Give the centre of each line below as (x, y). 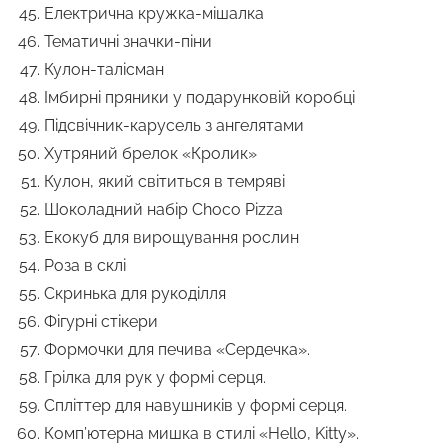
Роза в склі (85, 266)
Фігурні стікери (101, 322)
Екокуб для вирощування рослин (171, 238)
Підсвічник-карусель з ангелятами (174, 126)
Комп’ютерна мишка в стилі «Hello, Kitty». (201, 434)
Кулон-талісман (104, 70)
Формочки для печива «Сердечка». (177, 350)
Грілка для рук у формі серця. (155, 378)
